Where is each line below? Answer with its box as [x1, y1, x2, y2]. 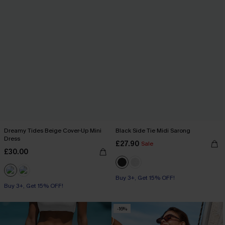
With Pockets [4, 182, 40, 190]
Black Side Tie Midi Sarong [116, 127, 190, 135]
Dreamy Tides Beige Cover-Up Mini [4, 127, 101, 135]
